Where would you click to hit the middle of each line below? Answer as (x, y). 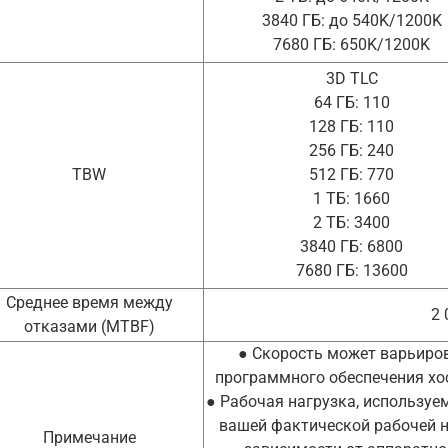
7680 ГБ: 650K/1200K (351, 45)
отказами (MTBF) (89, 327)
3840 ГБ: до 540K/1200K (351, 21)
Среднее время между (89, 303)
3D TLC (351, 79)
